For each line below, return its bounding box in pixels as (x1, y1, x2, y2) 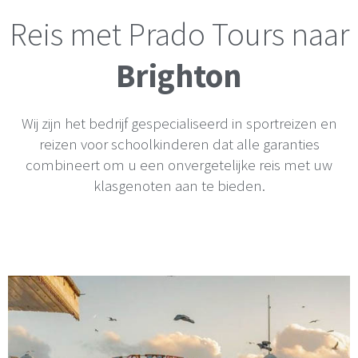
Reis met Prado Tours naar (9, 14, 349, 55)
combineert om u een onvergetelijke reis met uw (26, 155, 332, 175)
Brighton (116, 55, 242, 97)
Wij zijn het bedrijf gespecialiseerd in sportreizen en (21, 113, 337, 133)
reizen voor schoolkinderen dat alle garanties (38, 134, 320, 154)
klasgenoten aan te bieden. (93, 176, 265, 196)
